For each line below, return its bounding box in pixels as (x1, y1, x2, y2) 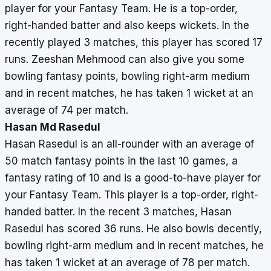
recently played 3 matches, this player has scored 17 (5, 36, 263, 49)
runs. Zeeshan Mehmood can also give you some (5, 53, 244, 66)
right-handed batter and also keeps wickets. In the (5, 19, 249, 32)
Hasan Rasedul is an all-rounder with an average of (5, 138, 254, 151)
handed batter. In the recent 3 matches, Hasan (5, 206, 232, 218)
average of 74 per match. (5, 104, 131, 117)
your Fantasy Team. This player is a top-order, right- (5, 189, 258, 201)
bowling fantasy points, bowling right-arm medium (5, 70, 250, 83)
